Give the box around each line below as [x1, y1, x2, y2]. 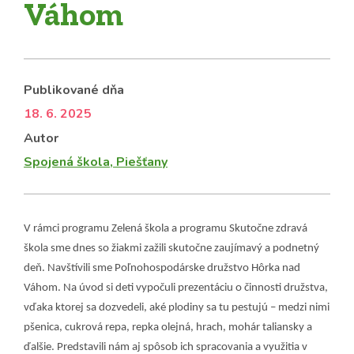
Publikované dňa [24, 81, 124, 100]
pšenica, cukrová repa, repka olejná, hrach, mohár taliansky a [24, 322, 312, 334]
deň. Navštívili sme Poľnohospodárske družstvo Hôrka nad [24, 262, 300, 275]
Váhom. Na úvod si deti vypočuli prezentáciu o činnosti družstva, [24, 282, 328, 295]
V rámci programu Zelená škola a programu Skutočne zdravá [24, 223, 307, 235]
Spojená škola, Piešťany [24, 153, 168, 171]
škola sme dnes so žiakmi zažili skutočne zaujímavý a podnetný [24, 243, 319, 255]
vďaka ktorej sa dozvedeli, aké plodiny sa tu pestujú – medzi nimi [24, 302, 330, 314]
